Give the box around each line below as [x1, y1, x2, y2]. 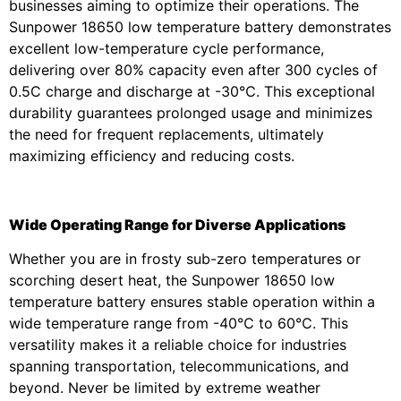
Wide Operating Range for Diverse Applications [9, 215, 346, 234]
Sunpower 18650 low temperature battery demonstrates [9, 18, 391, 37]
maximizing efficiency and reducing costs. [9, 147, 294, 166]
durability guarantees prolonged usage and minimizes [9, 104, 372, 123]
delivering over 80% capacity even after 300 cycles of [9, 61, 378, 80]
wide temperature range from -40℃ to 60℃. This [9, 314, 348, 333]
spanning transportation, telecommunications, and [9, 357, 349, 376]
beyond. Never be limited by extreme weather [9, 379, 320, 397]
